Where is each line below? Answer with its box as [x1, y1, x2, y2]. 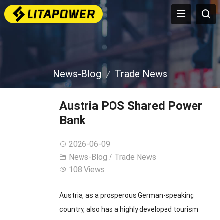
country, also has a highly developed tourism [59, 205, 198, 213]
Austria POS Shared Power [59, 99, 202, 112]
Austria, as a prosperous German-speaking [59, 192, 194, 199]
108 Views [68, 165, 105, 174]
